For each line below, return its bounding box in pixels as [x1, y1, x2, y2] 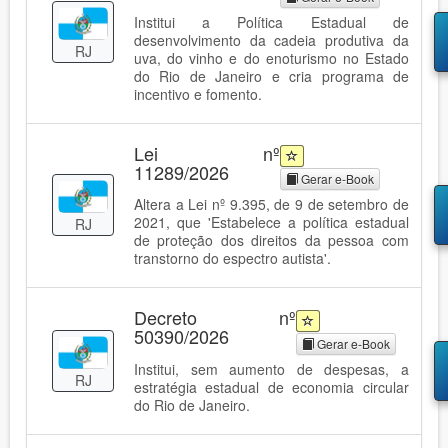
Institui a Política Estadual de [134, 11, 409, 32]
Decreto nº [134, 304, 296, 331]
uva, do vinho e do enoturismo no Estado [134, 47, 409, 68]
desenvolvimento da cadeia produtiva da [134, 29, 409, 50]
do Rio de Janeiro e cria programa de [134, 65, 409, 86]
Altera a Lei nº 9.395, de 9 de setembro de [134, 194, 409, 215]
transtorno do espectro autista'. [134, 248, 331, 269]
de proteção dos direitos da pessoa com [134, 230, 409, 251]
